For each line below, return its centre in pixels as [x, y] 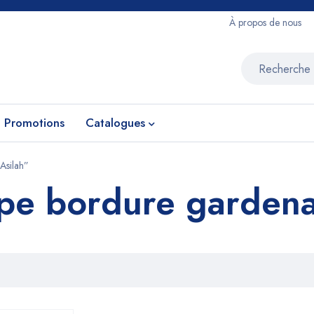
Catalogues [115, 123]
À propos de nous [265, 22]
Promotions [34, 123]
